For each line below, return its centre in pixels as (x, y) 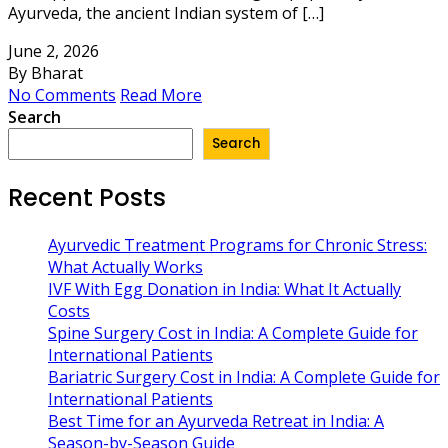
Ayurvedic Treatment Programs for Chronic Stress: (237, 245)
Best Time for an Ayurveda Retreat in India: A (216, 421)
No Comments (62, 94)
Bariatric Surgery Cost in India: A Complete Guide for (244, 377)
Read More (161, 94)
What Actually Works (125, 267)
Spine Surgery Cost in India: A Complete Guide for (233, 333)
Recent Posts (87, 197)
